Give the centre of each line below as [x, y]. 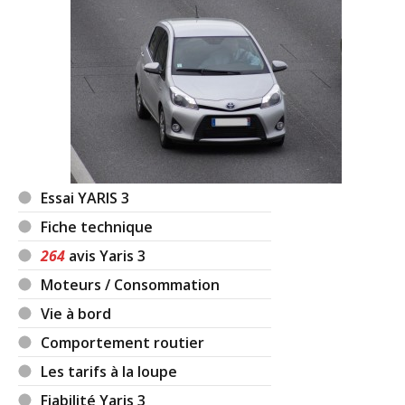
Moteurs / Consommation [131, 284]
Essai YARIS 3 [85, 198]
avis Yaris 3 [106, 255]
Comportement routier [123, 342]
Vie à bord [76, 313]
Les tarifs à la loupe [109, 371]
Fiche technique [97, 226]
